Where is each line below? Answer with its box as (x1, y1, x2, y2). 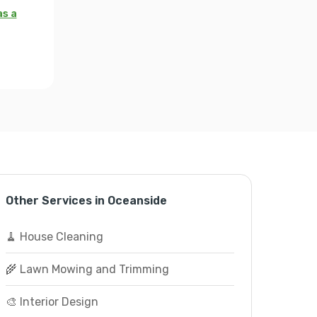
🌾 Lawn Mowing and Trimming (5, 263, 169, 276)
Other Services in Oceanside (5, 194, 167, 207)
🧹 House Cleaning (5, 230, 103, 243)
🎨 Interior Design (5, 295, 98, 309)
